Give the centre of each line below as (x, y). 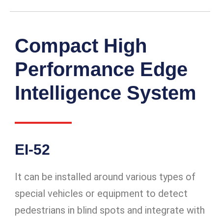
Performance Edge (101, 69)
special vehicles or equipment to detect (101, 194)
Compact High (81, 46)
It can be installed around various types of (105, 177)
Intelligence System (106, 93)
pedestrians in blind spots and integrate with (110, 210)
